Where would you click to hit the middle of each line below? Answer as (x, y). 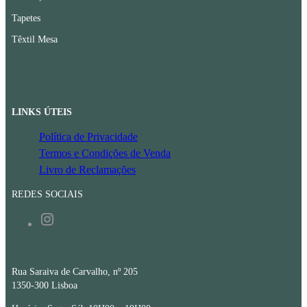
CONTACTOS (41, 248)
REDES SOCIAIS (47, 194)
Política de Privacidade (88, 137)
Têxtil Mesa (34, 39)
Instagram (76, 218)
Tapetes (26, 18)
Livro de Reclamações (87, 170)
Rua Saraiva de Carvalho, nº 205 (74, 272)
